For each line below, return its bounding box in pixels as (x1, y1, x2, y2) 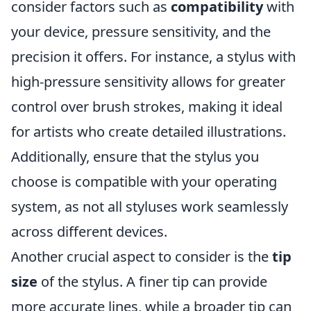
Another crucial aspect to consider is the (11, 247, 272, 266)
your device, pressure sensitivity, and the (11, 22, 271, 41)
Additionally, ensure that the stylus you (11, 147, 259, 166)
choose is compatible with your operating (11, 172, 277, 191)
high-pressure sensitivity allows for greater (11, 72, 285, 91)
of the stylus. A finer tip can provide (37, 272, 267, 291)
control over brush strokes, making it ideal (11, 97, 283, 116)
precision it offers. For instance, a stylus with (11, 47, 296, 66)
